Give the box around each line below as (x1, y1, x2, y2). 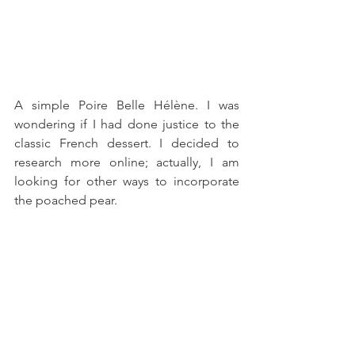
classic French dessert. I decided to (14, 135, 239, 151)
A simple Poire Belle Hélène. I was (14, 97, 239, 113)
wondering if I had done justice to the (14, 116, 239, 132)
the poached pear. (14, 192, 117, 208)
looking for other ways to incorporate (14, 173, 239, 189)
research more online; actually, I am (14, 154, 239, 170)
